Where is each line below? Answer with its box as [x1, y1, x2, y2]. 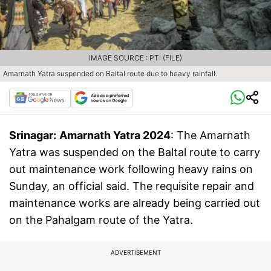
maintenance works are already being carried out [9, 197, 260, 210]
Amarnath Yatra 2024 [59, 129, 171, 142]
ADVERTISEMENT [110, 249, 161, 256]
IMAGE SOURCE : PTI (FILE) [89, 53, 182, 63]
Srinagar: [9, 129, 56, 142]
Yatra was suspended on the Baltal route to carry [9, 146, 260, 159]
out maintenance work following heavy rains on [9, 163, 253, 176]
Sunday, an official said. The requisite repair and [9, 180, 254, 193]
